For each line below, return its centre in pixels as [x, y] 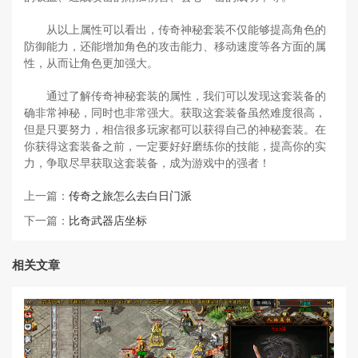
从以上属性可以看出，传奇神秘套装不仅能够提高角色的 [186, 30]
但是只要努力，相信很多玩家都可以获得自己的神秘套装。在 [175, 129]
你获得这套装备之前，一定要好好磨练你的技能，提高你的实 [175, 146]
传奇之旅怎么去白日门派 [130, 196]
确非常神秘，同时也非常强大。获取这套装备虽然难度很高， [175, 113]
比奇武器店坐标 [108, 221]
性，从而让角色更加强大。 [91, 63]
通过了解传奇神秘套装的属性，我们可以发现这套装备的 [186, 96]
